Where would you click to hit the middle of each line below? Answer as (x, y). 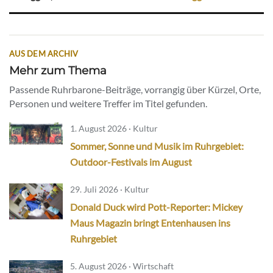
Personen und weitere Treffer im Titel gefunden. (108, 104)
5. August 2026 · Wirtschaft (122, 266)
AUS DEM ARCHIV (44, 54)
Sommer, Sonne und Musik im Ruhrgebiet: (157, 146)
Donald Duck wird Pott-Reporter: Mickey (156, 207)
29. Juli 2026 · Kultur (110, 190)
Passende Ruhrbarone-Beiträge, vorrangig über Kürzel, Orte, (135, 90)
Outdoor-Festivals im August (131, 162)
